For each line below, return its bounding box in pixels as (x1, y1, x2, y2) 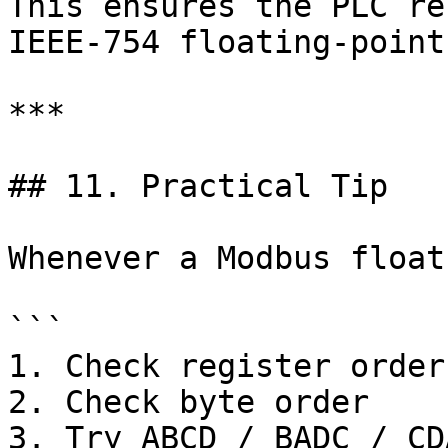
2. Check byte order (8, 384, 369, 420)
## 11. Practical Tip (8, 168, 388, 204)
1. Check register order (8, 348, 445, 384)
